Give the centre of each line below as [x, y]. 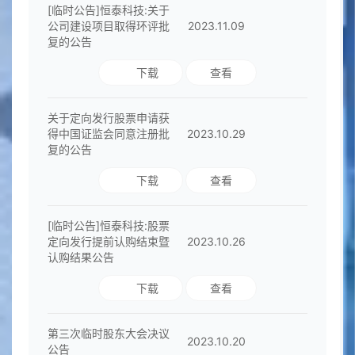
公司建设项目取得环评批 [108, 26]
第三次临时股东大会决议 [108, 334]
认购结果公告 [80, 258]
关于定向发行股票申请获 [108, 118]
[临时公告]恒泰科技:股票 [108, 226]
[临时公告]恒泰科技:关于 [108, 10]
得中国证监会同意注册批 [108, 134]
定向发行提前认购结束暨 [108, 242]
